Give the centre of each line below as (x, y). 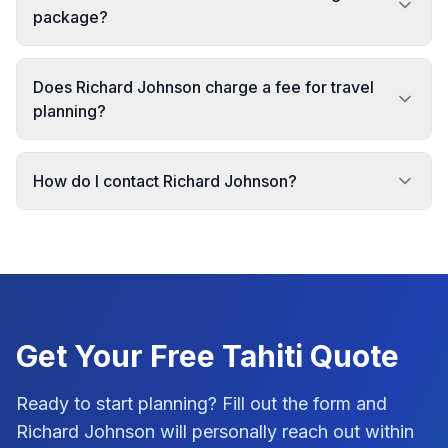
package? (70, 17)
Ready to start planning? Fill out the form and (201, 403)
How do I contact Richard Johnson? (165, 181)
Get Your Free (119, 356)
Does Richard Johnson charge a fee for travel (203, 87)
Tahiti (262, 356)
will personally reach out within (287, 431)
